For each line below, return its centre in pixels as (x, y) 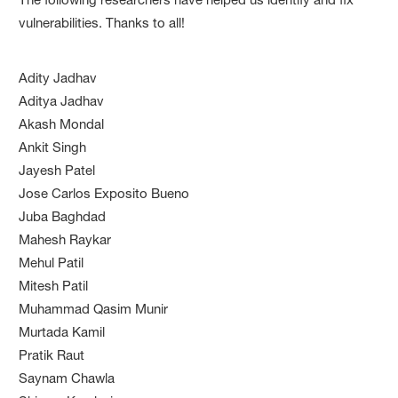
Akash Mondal (62, 123)
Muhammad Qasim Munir (94, 308)
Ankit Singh (53, 147)
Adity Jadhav (58, 77)
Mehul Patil (52, 262)
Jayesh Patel (57, 170)
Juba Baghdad (63, 216)
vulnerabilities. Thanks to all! (102, 22)
